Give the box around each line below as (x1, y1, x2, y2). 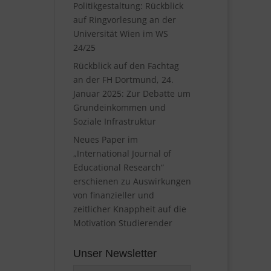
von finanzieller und (73, 189, 154, 201)
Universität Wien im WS (73, 28, 168, 39)
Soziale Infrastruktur (73, 116, 156, 127)
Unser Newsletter (73, 247, 157, 260)
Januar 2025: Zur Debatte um (73, 88, 191, 99)
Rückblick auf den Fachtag (73, 60, 179, 71)
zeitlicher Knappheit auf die (73, 203, 186, 215)
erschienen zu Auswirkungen (73, 175, 191, 187)
